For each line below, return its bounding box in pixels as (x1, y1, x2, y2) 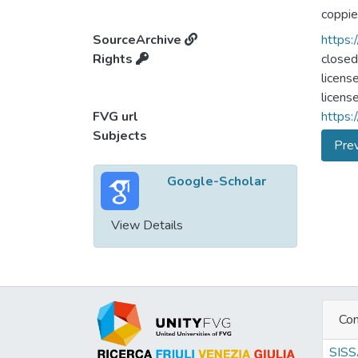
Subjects (93, 127, 147, 145)
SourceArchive (93, 31, 185, 49)
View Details (111, 217, 183, 234)
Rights (93, 50, 136, 68)
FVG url (93, 108, 138, 125)
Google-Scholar (166, 173, 266, 190)
